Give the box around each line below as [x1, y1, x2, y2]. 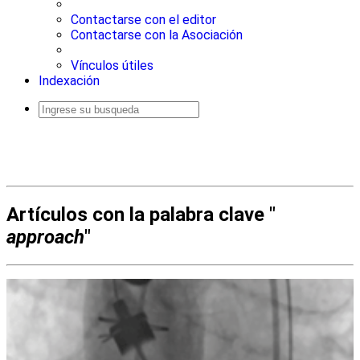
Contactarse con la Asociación [71, 27, 243, 43]
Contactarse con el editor [71, 12, 216, 27]
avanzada [39, 125, 72, 134]
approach [6, 225, 84, 248]
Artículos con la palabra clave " [6, 202, 276, 226]
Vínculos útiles [71, 58, 153, 73]
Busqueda [39, 117, 73, 126]
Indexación [39, 73, 100, 88]
